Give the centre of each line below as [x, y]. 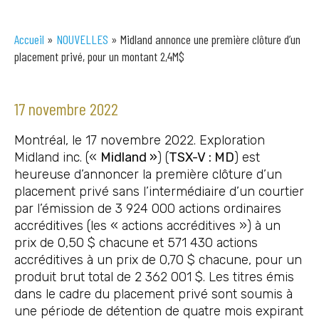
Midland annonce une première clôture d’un [210, 40]
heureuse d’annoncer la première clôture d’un [148, 175]
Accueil [29, 40]
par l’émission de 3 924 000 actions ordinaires [148, 209]
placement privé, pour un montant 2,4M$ [99, 57]
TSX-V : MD [202, 158]
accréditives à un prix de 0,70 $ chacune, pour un [158, 260]
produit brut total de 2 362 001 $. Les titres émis [154, 277]
